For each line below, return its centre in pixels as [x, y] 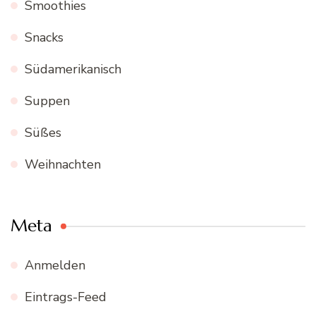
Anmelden [55, 265]
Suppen [47, 101]
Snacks [44, 37]
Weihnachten [63, 164]
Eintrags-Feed [66, 297]
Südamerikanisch [73, 69]
